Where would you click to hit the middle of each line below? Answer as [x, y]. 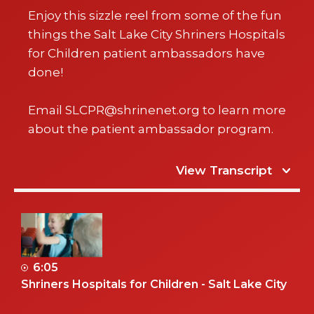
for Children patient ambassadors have [146, 54]
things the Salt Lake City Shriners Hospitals [157, 35]
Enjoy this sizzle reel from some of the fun [155, 16]
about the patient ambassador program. [151, 129]
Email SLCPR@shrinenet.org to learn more [157, 110]
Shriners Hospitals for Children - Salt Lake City [154, 284]
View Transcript [224, 171]
